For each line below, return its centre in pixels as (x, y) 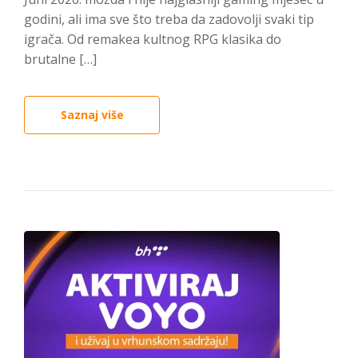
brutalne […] (60, 59)
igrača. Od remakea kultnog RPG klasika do (153, 39)
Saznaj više (92, 115)
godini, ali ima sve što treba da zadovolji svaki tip (169, 19)
